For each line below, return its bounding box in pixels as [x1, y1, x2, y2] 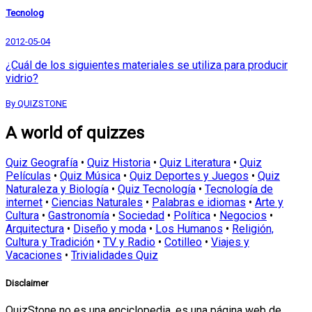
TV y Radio [103, 235, 155, 249]
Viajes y [211, 235, 249, 249]
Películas [6, 169, 51, 183]
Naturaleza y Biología [6, 182, 109, 196]
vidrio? [6, 71, 38, 85]
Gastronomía [48, 209, 109, 223]
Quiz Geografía [6, 156, 78, 170]
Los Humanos [155, 222, 223, 236]
